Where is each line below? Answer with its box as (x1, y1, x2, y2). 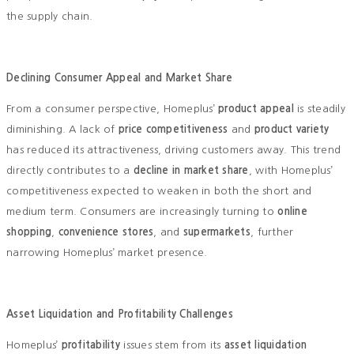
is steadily (293, 104, 345, 115)
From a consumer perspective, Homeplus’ (6, 104, 219, 115)
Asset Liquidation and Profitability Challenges (6, 309, 233, 320)
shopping (6, 227, 52, 238)
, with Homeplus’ (248, 165, 333, 176)
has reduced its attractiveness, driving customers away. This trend (6, 145, 341, 156)
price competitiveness (118, 124, 228, 135)
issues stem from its (120, 340, 224, 351)
